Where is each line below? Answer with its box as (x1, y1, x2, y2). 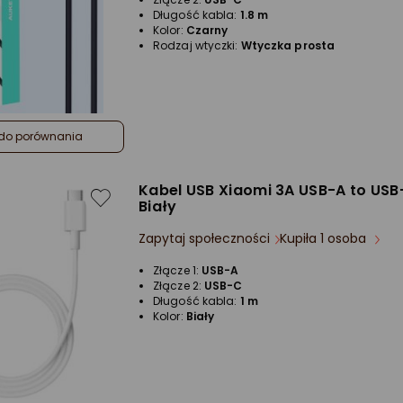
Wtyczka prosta (240, 38, 336, 54)
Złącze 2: (153, 278, 204, 294)
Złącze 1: (153, 263, 201, 279)
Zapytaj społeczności (139, 229, 270, 248)
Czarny (185, 22, 228, 39)
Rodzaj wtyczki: (153, 38, 241, 54)
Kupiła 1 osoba (280, 229, 370, 248)
